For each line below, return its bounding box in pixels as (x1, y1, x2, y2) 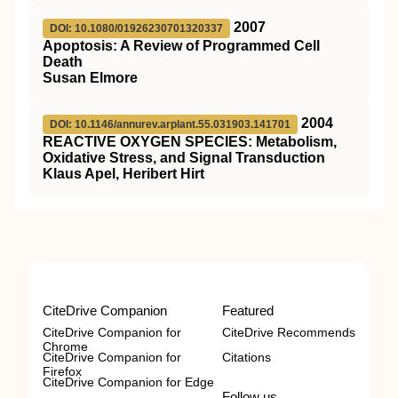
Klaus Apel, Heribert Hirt (43, 166, 204, 182)
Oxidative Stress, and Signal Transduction (43, 150, 325, 166)
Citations (222, 350, 271, 365)
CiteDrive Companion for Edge (43, 375, 214, 390)
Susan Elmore (43, 70, 138, 86)
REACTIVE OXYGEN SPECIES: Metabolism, (43, 134, 337, 150)
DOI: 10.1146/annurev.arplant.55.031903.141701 (50, 118, 291, 131)
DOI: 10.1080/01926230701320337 (50, 22, 223, 36)
